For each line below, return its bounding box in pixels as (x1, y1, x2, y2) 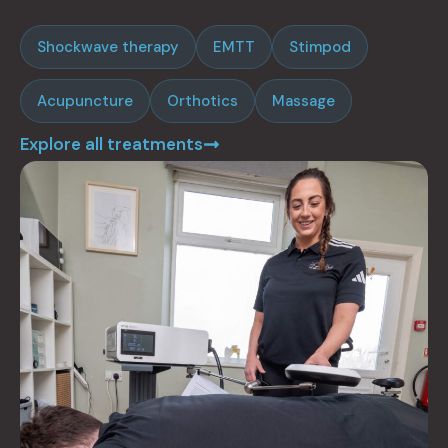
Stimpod (289, 36, 351, 57)
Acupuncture (37, 90, 133, 111)
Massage (272, 90, 335, 111)
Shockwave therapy (37, 36, 179, 57)
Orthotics (167, 90, 238, 111)
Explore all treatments (20, 132, 203, 155)
